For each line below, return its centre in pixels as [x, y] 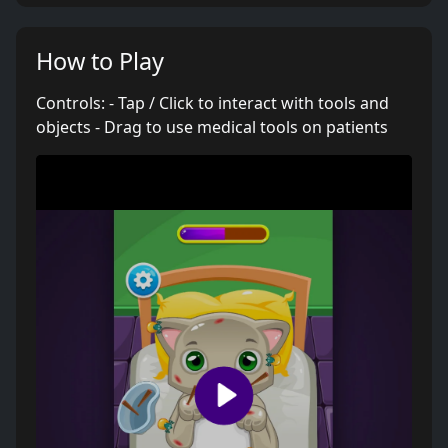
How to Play [100, 61]
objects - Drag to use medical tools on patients [212, 127]
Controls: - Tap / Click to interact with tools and [212, 103]
